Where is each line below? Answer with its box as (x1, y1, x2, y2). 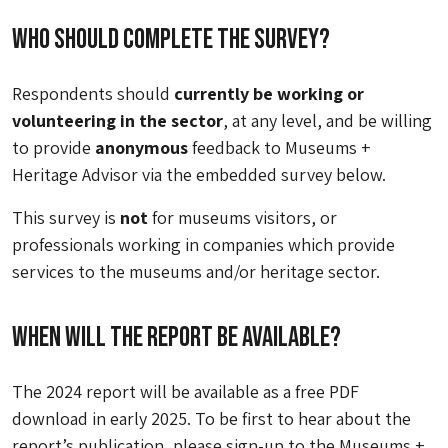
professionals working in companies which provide (12, 233, 395, 257)
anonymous (95, 136, 188, 160)
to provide (12, 136, 95, 160)
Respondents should (12, 82, 174, 106)
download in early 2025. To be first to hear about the (12, 407, 411, 431)
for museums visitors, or (148, 206, 337, 230)
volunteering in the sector (12, 109, 223, 133)
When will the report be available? (12, 321, 341, 355)
